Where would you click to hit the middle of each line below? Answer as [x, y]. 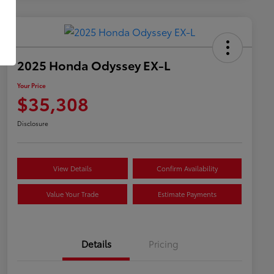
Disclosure [33, 123]
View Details [72, 168]
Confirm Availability [187, 168]
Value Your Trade [72, 194]
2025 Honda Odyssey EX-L [94, 65]
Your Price [31, 85]
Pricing [163, 243]
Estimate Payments [187, 194]
